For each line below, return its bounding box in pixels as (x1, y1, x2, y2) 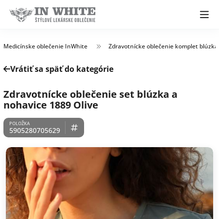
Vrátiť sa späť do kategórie (10, 64, 113, 74)
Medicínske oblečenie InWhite (3, 42, 88, 50)
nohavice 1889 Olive (3, 98, 98, 111)
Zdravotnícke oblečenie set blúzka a (3, 88, 177, 101)
